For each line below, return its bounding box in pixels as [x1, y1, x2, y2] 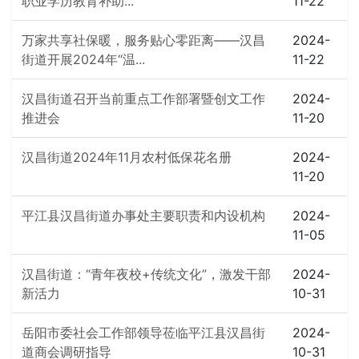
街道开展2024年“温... [22, 51, 145, 67]
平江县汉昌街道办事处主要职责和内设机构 [22, 208, 265, 224]
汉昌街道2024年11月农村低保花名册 [22, 149, 232, 165]
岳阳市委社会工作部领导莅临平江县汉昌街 [22, 325, 265, 341]
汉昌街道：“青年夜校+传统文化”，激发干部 [22, 266, 271, 282]
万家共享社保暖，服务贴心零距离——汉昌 [22, 32, 265, 48]
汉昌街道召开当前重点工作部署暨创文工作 [22, 91, 265, 107]
